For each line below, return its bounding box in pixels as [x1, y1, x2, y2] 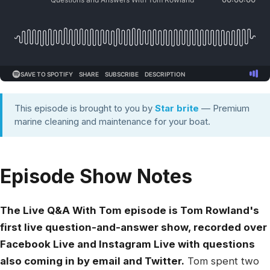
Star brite [155, 102, 199, 114]
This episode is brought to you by [14, 102, 152, 114]
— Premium [201, 102, 250, 114]
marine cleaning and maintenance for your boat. [14, 116, 210, 127]
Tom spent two [184, 255, 259, 267]
